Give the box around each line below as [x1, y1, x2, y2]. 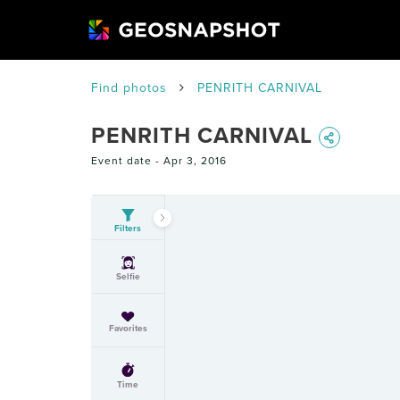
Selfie [115, 270, 140, 284]
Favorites [108, 321, 147, 336]
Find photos [91, 79, 167, 97]
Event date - [91, 153, 163, 169]
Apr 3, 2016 [163, 153, 227, 169]
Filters [114, 221, 142, 236]
